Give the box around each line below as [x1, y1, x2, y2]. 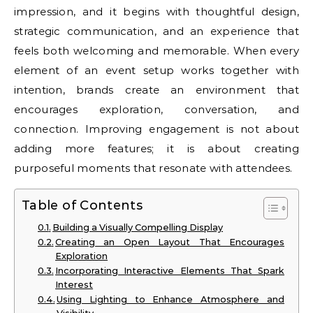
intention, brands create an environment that [14, 82, 299, 96]
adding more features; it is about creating [14, 141, 299, 155]
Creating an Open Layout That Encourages [55, 236, 284, 247]
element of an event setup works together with [14, 63, 299, 77]
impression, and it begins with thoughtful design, [14, 4, 299, 18]
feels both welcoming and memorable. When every [14, 43, 299, 57]
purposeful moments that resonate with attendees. [14, 161, 293, 175]
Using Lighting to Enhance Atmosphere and [57, 293, 284, 305]
